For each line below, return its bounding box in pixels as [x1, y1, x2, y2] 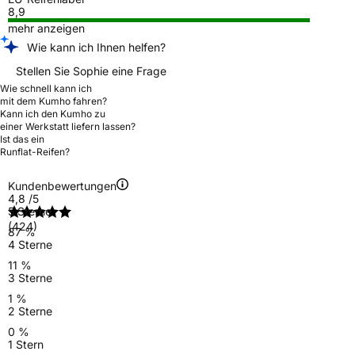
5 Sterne [8, 204, 52, 218]
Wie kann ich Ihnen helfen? [27, 40, 166, 54]
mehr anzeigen [8, 21, 85, 35]
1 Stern [8, 337, 44, 351]
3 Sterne [8, 270, 52, 284]
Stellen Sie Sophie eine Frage [16, 63, 166, 78]
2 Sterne [8, 303, 52, 318]
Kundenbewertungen [8, 178, 116, 193]
